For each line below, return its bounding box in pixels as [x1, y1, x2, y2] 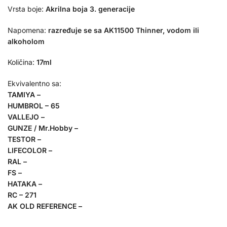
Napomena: [8, 25, 46, 34]
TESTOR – [8, 134, 41, 143]
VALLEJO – [8, 112, 47, 121]
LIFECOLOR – [8, 145, 54, 155]
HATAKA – [8, 179, 44, 188]
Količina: [8, 58, 36, 67]
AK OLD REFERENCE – [8, 201, 82, 210]
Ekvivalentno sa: [8, 79, 61, 88]
